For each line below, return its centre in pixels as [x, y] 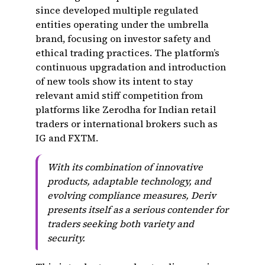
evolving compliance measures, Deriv [132, 195]
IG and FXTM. [67, 138]
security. [66, 238]
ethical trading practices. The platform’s [127, 53]
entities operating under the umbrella [122, 24]
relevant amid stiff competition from [119, 95]
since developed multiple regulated [117, 10]
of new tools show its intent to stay [114, 81]
